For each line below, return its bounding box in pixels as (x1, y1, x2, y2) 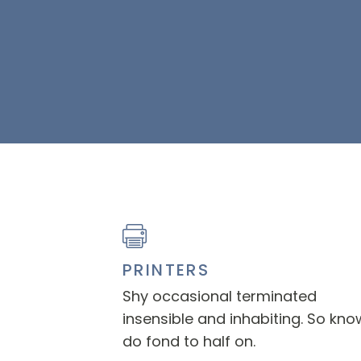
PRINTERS (122, 259, 210, 281)
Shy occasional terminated (122, 286, 317, 306)
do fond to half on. (122, 331, 256, 351)
